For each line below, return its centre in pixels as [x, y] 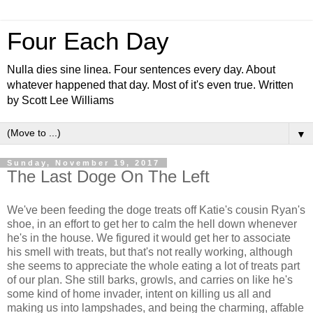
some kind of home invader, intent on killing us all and [139, 293]
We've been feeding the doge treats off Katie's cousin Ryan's [156, 210]
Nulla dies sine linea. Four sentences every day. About [141, 70]
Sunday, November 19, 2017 [83, 163]
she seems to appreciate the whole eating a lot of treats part [153, 265]
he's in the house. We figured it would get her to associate [149, 238]
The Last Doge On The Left [108, 176]
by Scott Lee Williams [60, 100]
